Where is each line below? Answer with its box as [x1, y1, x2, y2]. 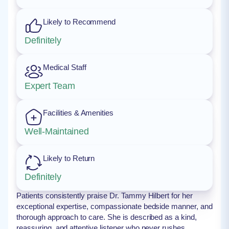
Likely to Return [43, 154, 95, 163]
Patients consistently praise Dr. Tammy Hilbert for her [16, 191, 193, 200]
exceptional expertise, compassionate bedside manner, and [16, 202, 213, 211]
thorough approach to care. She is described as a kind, [16, 213, 197, 221]
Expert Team [25, 81, 75, 91]
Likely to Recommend [43, 17, 116, 26]
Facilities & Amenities [43, 108, 114, 117]
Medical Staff [43, 63, 86, 72]
